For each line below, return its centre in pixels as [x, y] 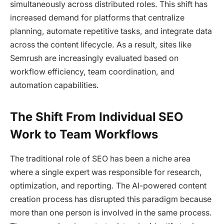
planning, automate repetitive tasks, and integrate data [111, 31]
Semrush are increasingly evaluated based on [94, 58]
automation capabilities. [54, 85]
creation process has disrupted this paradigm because [111, 199]
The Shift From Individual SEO [96, 117]
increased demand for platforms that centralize [97, 17]
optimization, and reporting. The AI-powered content [108, 185]
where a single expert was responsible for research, [106, 172]
